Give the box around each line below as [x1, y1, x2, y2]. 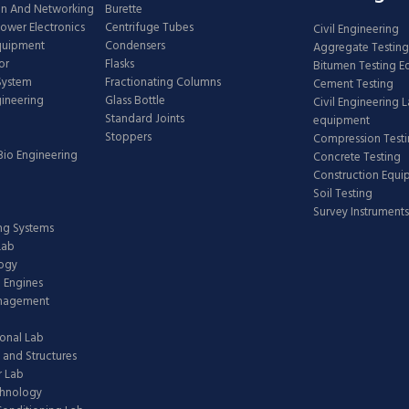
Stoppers [105, 128, 152, 147]
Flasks [105, 55, 134, 74]
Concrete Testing [313, 148, 401, 167]
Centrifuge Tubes [105, 18, 194, 37]
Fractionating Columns [105, 73, 221, 92]
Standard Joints [105, 110, 184, 129]
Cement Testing [313, 75, 393, 94]
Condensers [105, 37, 165, 56]
